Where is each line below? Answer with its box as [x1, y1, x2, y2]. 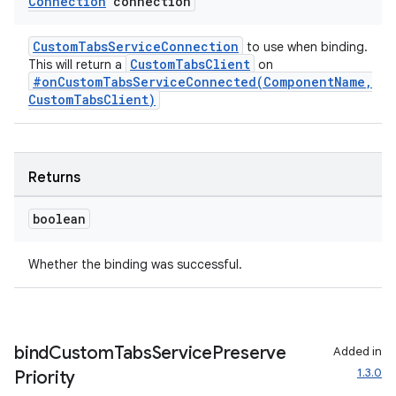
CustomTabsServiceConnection [33, 38, 239, 55]
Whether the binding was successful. [28, 256, 242, 272]
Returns [28, 169, 80, 187]
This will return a [28, 57, 126, 72]
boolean [33, 210, 86, 227]
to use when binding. [243, 39, 368, 55]
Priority [14, 367, 75, 389]
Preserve [211, 342, 286, 364]
